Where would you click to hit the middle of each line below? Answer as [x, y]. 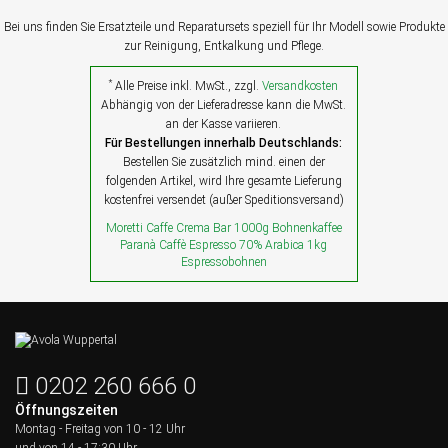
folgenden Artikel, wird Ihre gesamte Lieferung [223, 181]
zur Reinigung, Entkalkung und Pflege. [224, 46]
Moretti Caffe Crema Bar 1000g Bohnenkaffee [223, 228]
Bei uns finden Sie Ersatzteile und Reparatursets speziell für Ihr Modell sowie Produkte [224, 27]
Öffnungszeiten [66, 410]
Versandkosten [300, 86]
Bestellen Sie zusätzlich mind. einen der [223, 162]
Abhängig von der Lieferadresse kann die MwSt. [224, 105]
